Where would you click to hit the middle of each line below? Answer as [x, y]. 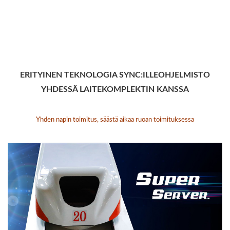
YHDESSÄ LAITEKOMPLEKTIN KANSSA [115, 90]
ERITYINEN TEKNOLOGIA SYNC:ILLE [89, 75]
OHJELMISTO [184, 75]
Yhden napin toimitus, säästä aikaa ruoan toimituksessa [115, 120]
